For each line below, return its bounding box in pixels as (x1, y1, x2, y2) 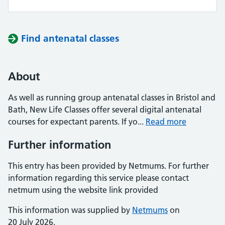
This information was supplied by (8, 205, 132, 215)
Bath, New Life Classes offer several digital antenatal (8, 104, 201, 115)
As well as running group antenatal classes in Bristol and (8, 92, 215, 102)
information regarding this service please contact (8, 173, 189, 183)
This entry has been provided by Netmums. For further (8, 161, 209, 171)
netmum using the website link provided (8, 185, 158, 195)
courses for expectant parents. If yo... (8, 117, 146, 127)
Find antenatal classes (21, 33, 119, 44)
